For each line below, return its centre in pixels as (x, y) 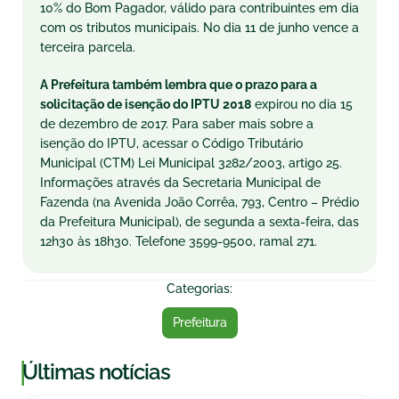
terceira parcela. (88, 47)
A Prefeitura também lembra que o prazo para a (179, 85)
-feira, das (330, 222)
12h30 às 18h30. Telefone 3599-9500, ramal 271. (179, 241)
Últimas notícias (96, 372)
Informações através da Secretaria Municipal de (180, 183)
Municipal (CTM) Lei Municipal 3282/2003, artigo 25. (191, 163)
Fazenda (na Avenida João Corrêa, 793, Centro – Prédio (199, 202)
